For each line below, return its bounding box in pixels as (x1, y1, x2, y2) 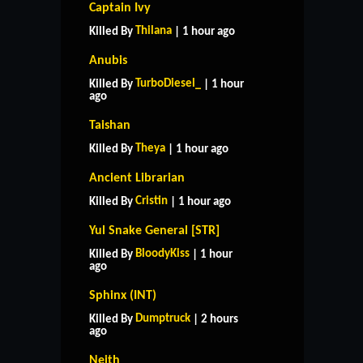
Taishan (89, 118, 130, 132)
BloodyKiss (135, 247, 190, 260)
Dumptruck (135, 312, 190, 325)
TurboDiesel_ (135, 77, 201, 90)
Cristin (135, 194, 168, 207)
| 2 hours (190, 313, 238, 326)
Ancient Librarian (89, 171, 185, 185)
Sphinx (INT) (89, 288, 156, 302)
